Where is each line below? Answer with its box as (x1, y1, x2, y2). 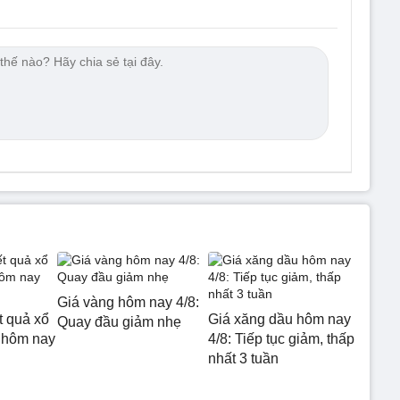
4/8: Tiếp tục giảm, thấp (207, 331, 354, 346)
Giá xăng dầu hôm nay (207, 312, 351, 327)
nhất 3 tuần (207, 351, 279, 366)
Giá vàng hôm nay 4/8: (57, 295, 199, 310)
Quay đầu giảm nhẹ (57, 314, 181, 329)
